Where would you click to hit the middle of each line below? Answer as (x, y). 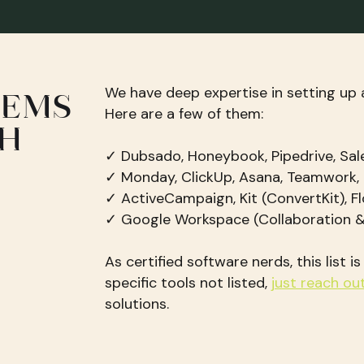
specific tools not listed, (188, 283)
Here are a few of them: (184, 114)
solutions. (136, 304)
